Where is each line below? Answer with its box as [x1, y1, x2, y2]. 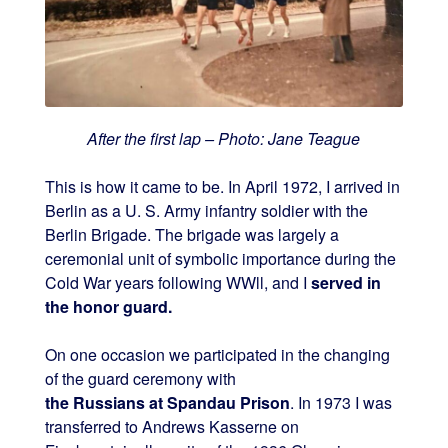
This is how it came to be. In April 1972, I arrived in [44, 174, 400, 198]
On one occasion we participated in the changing [44, 342, 390, 366]
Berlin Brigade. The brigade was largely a [44, 222, 339, 246]
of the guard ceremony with [44, 366, 236, 390]
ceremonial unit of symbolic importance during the [44, 246, 396, 270]
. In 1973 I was [289, 390, 392, 414]
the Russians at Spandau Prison [44, 390, 290, 414]
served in [306, 270, 381, 294]
